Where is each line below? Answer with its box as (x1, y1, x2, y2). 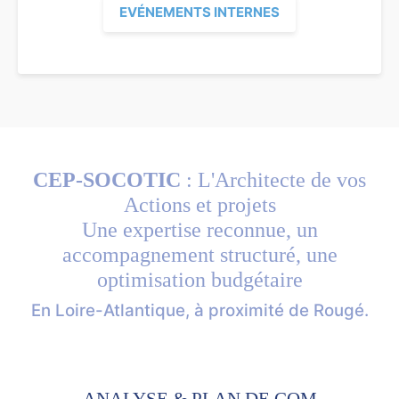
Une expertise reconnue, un (81, 217, 318, 241)
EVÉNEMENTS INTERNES (119, 4, 280, 21)
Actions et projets (123, 192, 276, 216)
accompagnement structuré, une (61, 242, 338, 266)
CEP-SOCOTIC (33, 167, 181, 191)
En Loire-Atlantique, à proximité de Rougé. (30, 299, 369, 321)
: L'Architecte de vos (181, 167, 366, 191)
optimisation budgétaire (96, 267, 303, 291)
